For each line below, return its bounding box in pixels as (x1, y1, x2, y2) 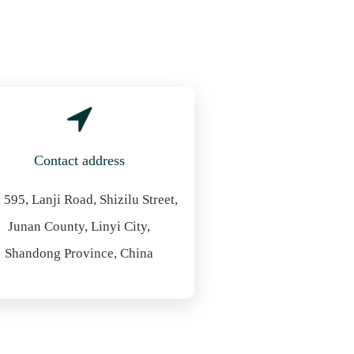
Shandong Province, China (5, 246, 154, 261)
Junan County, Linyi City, (8, 219, 151, 234)
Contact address (33, 153, 125, 168)
